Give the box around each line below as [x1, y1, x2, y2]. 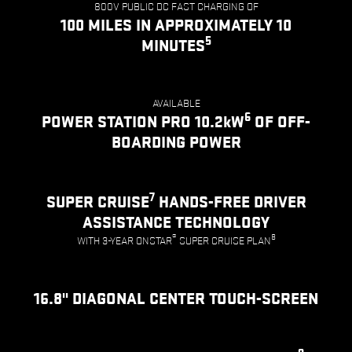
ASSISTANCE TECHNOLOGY [82, 212, 269, 233]
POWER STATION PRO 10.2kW [42, 112, 244, 133]
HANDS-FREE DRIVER [154, 192, 306, 213]
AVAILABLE [152, 96, 200, 111]
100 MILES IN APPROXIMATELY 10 [60, 15, 291, 36]
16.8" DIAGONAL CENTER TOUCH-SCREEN [34, 288, 318, 310]
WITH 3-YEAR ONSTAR [76, 233, 172, 248]
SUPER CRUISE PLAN [176, 233, 271, 248]
